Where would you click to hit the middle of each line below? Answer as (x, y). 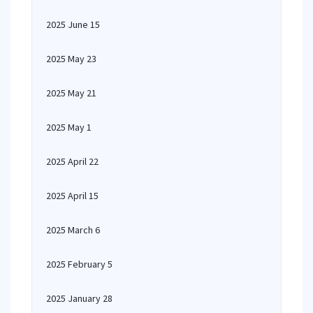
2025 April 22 (72, 161)
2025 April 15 (72, 196)
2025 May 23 (71, 59)
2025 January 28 (79, 298)
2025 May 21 (71, 93)
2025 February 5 (79, 264)
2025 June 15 (73, 24)
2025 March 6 (73, 230)
